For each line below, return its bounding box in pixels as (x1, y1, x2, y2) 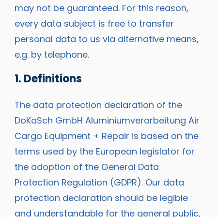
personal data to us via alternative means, (15, 33, 199, 45)
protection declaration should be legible (15, 192, 188, 204)
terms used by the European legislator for (15, 145, 195, 158)
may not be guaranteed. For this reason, (15, 2, 188, 14)
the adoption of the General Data (15, 161, 159, 173)
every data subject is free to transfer (15, 17, 174, 30)
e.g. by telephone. (15, 48, 89, 61)
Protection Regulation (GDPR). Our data (15, 176, 184, 189)
